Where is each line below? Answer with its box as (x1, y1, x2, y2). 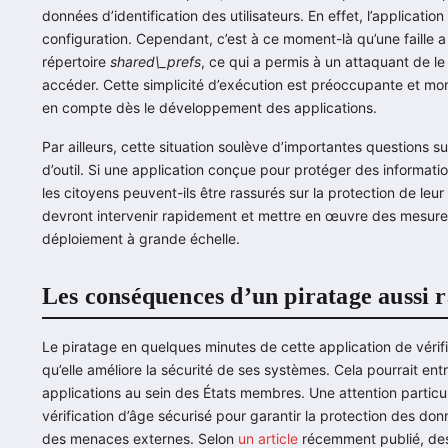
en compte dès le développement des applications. (42, 99, 377, 117)
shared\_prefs (110, 53, 201, 71)
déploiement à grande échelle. (42, 230, 240, 248)
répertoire (42, 53, 110, 71)
